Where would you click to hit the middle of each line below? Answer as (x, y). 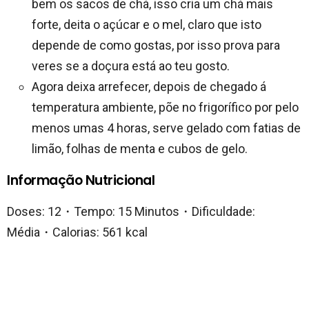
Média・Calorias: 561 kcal (77, 232)
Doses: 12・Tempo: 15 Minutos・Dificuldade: (131, 212)
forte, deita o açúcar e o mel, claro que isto (147, 25)
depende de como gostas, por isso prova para (156, 46)
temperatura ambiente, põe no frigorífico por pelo (165, 108)
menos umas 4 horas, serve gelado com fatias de (166, 128)
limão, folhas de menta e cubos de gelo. (140, 149)
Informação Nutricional (81, 181)
